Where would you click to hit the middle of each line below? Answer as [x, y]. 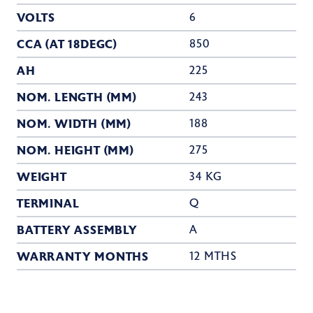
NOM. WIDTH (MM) [74, 124]
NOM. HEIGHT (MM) [75, 150]
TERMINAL [48, 203]
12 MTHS [213, 256]
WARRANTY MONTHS [83, 256]
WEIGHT [42, 177]
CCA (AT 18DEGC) [67, 44]
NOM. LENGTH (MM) [77, 97]
